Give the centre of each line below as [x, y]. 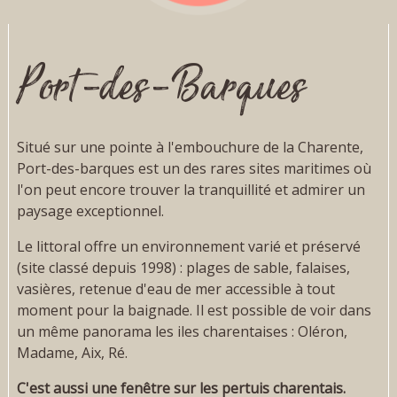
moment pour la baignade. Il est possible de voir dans [194, 311]
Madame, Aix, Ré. [72, 353]
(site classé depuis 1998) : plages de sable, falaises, [183, 268]
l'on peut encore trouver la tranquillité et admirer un [191, 190]
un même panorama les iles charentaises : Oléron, [182, 332]
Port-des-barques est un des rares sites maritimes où [194, 169]
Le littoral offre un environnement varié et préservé [188, 247]
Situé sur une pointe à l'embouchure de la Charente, [190, 148]
